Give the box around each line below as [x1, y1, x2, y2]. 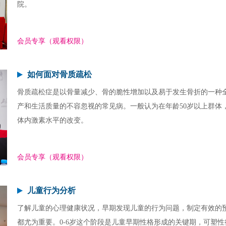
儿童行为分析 [27, 186, 76, 195]
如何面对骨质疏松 [27, 70, 92, 79]
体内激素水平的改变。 [17, 117, 88, 124]
